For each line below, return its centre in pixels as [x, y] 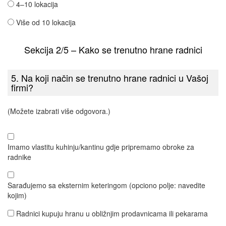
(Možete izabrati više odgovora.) [59, 111]
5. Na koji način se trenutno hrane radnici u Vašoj [110, 78]
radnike [19, 157]
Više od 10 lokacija [46, 22]
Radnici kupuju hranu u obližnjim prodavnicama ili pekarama [112, 213]
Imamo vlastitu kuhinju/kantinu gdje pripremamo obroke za [101, 147]
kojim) [17, 195]
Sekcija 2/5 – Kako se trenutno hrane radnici [113, 49]
